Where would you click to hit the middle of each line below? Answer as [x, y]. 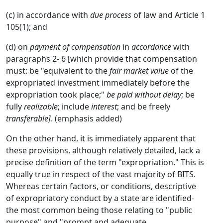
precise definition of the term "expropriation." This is [105, 162]
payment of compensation [75, 47]
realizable [41, 107]
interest [104, 107]
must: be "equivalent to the [58, 71]
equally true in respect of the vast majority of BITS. [101, 174]
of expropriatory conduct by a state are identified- [100, 198]
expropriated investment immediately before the [98, 83]
